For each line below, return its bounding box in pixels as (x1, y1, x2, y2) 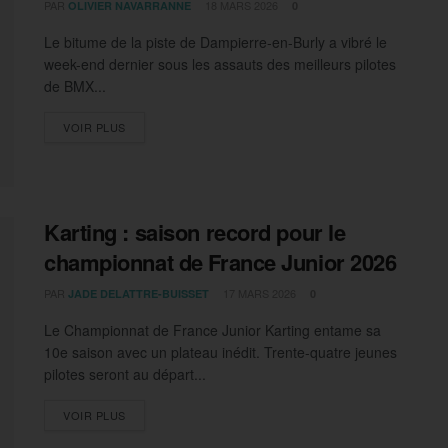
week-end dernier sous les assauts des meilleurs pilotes (44, 54, 396, 75)
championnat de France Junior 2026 (44, 245, 397, 278)
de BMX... (44, 76, 106, 97)
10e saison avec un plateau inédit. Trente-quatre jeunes (44, 341, 397, 362)
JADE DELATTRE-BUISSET (68, 285, 209, 301)
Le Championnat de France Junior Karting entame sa (44, 319, 381, 340)
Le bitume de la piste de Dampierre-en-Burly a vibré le (44, 32, 387, 53)
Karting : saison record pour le (44, 215, 346, 248)
